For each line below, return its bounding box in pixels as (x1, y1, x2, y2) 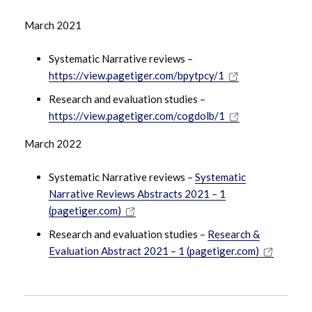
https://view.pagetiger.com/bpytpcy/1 (49, 69, 224, 82)
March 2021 (24, 19, 81, 32)
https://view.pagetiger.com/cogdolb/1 (49, 109, 225, 123)
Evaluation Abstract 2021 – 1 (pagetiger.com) (49, 244, 259, 258)
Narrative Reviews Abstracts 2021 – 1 (49, 187, 226, 201)
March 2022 (24, 137, 81, 150)
